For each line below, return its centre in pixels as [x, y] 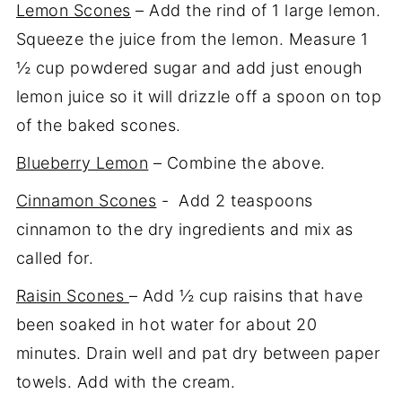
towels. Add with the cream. [126, 381]
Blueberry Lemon [82, 162]
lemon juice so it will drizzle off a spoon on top [199, 96]
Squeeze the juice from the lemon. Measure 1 [192, 39]
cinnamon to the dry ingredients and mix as [184, 229]
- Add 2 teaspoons [235, 200]
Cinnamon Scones [86, 200]
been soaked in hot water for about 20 [166, 324]
